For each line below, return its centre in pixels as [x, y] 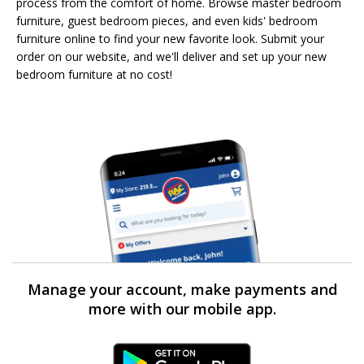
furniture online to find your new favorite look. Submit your [170, 38]
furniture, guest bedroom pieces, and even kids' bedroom [167, 20]
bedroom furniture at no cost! [94, 74]
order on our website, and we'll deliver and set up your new [171, 56]
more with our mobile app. [182, 308]
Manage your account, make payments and [182, 289]
